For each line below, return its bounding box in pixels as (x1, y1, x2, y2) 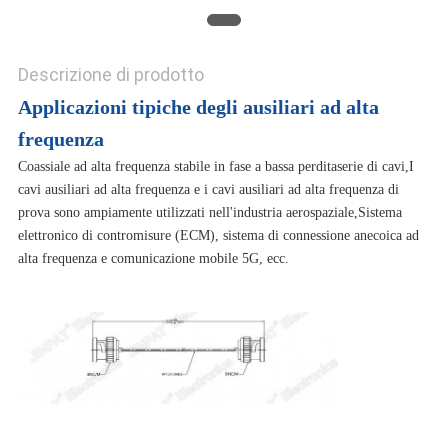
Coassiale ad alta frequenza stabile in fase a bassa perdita (17, 159, 337, 175)
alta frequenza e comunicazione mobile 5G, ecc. (17, 251, 289, 267)
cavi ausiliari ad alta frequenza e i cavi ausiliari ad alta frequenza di (17, 182, 399, 198)
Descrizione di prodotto (17, 64, 204, 86)
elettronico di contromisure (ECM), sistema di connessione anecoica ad (17, 228, 419, 244)
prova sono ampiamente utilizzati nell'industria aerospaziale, (17, 205, 358, 221)
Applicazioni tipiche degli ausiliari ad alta (17, 96, 379, 119)
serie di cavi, (336, 159, 409, 175)
